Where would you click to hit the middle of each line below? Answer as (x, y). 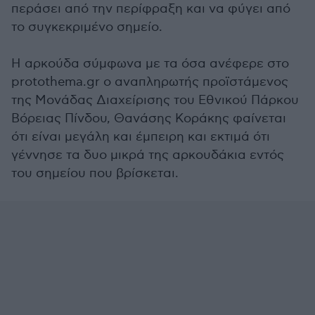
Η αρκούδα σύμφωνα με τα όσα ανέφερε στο (150, 64)
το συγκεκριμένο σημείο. (87, 27)
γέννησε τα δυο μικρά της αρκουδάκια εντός (148, 155)
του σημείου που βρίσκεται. (95, 173)
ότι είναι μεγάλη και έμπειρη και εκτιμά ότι (141, 137)
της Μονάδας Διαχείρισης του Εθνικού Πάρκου (155, 100)
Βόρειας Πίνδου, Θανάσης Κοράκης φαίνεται (149, 118)
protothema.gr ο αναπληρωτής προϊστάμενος (150, 82)
